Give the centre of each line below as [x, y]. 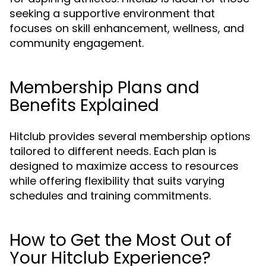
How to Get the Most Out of [121, 240]
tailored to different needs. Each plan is [113, 151]
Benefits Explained [84, 105]
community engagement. [77, 43]
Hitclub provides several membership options [130, 136]
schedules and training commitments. [110, 196]
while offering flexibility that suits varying [117, 181]
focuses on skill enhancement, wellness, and [127, 28]
